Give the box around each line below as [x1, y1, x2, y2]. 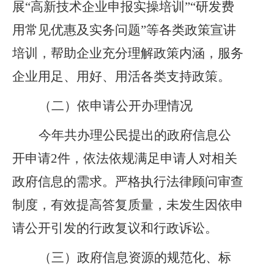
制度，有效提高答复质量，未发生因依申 [12, 198, 243, 212]
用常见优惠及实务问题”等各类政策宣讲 [12, 23, 236, 37]
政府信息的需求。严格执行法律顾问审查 [12, 174, 243, 189]
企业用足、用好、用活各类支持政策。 [12, 69, 231, 84]
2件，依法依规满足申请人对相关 [51, 151, 237, 166]
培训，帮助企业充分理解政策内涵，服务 [12, 46, 243, 61]
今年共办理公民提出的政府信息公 [39, 128, 231, 143]
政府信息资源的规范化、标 [77, 250, 231, 265]
